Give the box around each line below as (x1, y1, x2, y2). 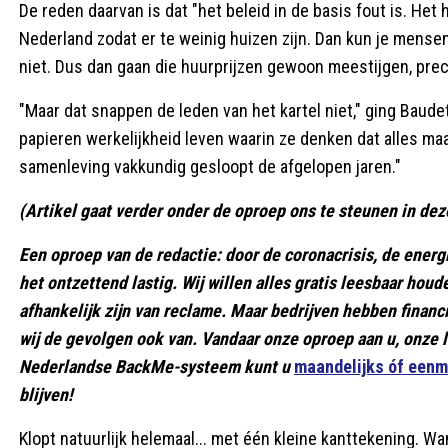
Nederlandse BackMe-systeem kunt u (19, 356, 294, 377)
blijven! (19, 384, 73, 405)
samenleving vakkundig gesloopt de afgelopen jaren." (19, 156, 401, 177)
